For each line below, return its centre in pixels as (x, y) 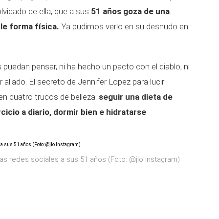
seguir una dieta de (136, 97)
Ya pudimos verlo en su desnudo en (125, 26)
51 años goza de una (129, 11)
